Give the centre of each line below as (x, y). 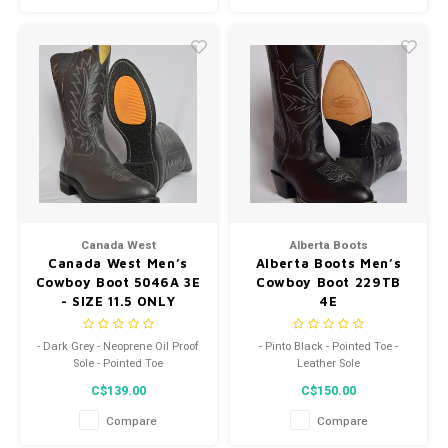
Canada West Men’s (118, 262)
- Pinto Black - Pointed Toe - (328, 347)
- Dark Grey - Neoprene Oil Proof (118, 347)
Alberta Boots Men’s (328, 262)
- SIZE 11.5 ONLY (118, 300)
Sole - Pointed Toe (118, 364)
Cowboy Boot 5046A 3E (118, 281)
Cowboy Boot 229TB (328, 281)
